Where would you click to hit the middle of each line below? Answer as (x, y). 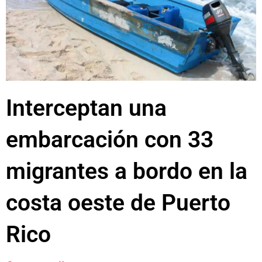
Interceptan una (86, 108)
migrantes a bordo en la (127, 171)
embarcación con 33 (110, 139)
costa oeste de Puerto (118, 203)
